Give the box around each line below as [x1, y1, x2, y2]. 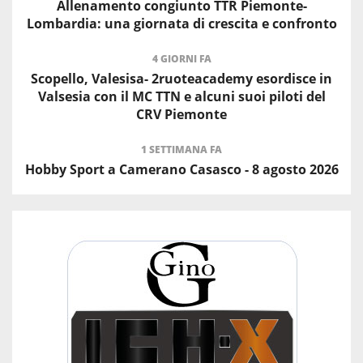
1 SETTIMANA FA [141, 142, 222, 156]
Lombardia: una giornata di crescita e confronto [26, 14, 337, 32]
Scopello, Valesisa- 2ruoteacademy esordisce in [31, 69, 332, 88]
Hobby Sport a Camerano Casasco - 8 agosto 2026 [24, 160, 339, 178]
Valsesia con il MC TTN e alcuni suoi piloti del [37, 87, 326, 105]
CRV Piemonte [136, 105, 227, 123]
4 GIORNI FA [152, 51, 211, 66]
